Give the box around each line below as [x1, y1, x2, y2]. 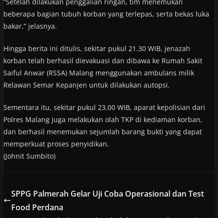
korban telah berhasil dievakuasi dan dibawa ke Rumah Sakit [3, 55, 202, 65]
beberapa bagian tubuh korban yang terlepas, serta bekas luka [3, 9, 209, 18]
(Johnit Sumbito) [3, 151, 55, 161]
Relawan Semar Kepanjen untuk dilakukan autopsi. [3, 80, 170, 90]
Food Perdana [11, 201, 63, 213]
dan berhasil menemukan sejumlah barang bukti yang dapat [3, 127, 202, 136]
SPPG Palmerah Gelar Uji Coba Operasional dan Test [11, 188, 204, 199]
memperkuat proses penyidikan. [3, 139, 109, 148]
